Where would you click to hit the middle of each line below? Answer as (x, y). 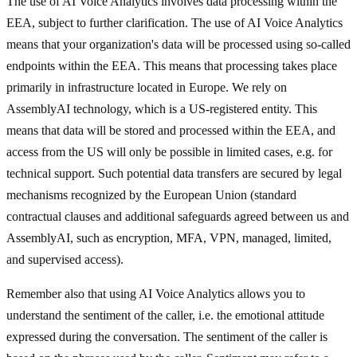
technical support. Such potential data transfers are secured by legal (174, 174)
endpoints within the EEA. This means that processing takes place (172, 66)
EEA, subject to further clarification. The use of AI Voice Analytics (175, 23)
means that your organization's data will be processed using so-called (178, 45)
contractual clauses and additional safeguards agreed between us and (178, 217)
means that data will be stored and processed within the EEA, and (171, 131)
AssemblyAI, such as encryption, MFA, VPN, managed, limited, (169, 238)
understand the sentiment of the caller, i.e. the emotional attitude (165, 316)
